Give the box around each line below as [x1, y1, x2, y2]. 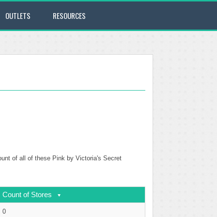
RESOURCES [53, 10, 86, 21]
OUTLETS [5, 10, 31, 21]
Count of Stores [2, 190, 52, 199]
